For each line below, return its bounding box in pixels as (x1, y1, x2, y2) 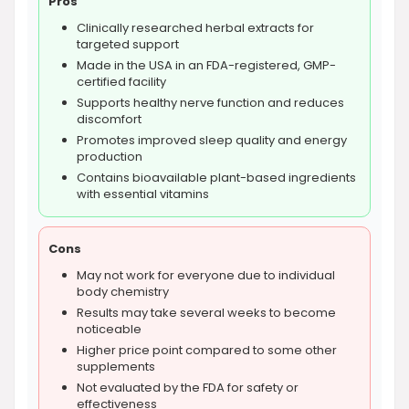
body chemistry (77, 283, 169, 300)
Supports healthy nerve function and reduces (77, 94, 344, 111)
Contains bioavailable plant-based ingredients (77, 169, 356, 186)
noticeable (77, 320, 142, 338)
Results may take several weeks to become (77, 304, 336, 321)
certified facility (77, 73, 166, 90)
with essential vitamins (77, 185, 209, 203)
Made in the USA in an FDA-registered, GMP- (77, 57, 336, 74)
